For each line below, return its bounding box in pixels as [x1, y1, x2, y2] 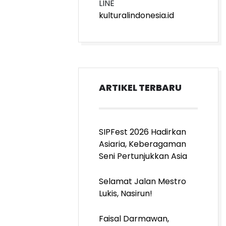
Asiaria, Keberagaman [99, 138, 186, 150]
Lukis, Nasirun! [99, 188, 152, 199]
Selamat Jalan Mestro [99, 176, 186, 187]
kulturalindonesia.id [99, 10, 174, 21]
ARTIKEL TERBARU [99, 81, 182, 94]
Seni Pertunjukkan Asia [99, 150, 187, 162]
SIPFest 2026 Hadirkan [99, 126, 186, 138]
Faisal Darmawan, [99, 213, 169, 224]
